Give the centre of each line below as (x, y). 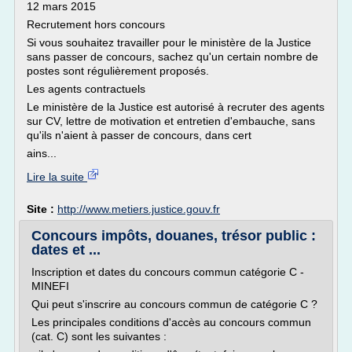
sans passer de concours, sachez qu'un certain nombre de (172, 57)
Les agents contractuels (86, 89)
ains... (42, 153)
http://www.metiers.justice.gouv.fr (139, 209)
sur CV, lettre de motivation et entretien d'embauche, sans (171, 121)
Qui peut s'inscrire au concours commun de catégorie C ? (174, 304)
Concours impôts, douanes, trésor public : (174, 236)
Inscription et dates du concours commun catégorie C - (168, 272)
